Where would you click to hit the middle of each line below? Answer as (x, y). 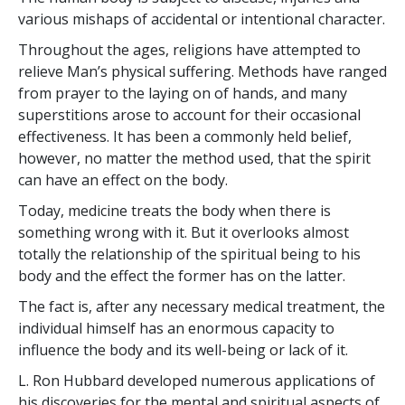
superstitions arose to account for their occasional (189, 114)
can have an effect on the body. (123, 179)
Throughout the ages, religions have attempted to (189, 49)
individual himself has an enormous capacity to (176, 328)
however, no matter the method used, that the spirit (194, 158)
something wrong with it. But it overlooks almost (184, 232)
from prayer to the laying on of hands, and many (183, 93)
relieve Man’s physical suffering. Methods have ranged (202, 71)
